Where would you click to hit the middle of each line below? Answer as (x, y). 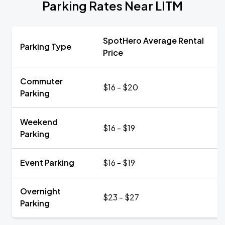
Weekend (39, 122)
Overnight (40, 191)
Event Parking (47, 162)
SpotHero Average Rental (153, 40)
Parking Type (46, 46)
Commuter (41, 81)
